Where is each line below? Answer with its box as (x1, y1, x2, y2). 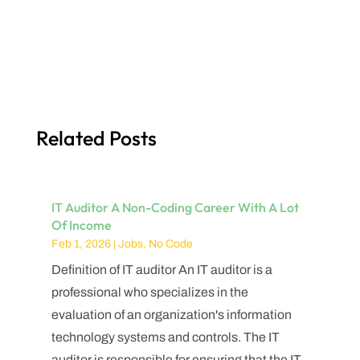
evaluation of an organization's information (51, 307, 292, 321)
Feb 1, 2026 (51, 237, 111, 250)
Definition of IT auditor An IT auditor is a (51, 262, 272, 276)
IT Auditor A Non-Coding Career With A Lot (51, 198, 299, 215)
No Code (148, 237, 193, 250)
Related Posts (35, 125, 157, 151)
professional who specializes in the (51, 284, 248, 299)
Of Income (51, 216, 112, 233)
